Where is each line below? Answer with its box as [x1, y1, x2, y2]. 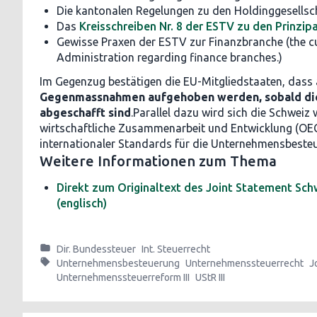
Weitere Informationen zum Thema [40, 153, 277, 169]
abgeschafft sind [40, 106, 131, 119]
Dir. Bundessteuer [57, 243, 136, 255]
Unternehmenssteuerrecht [185, 258, 304, 269]
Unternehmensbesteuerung [57, 258, 180, 269]
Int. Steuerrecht [142, 243, 210, 255]
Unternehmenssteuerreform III [57, 272, 190, 283]
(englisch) [57, 197, 107, 209]
